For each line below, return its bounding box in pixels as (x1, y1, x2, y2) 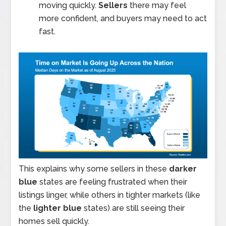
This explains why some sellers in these (19, 163, 169, 174)
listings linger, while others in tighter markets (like (19, 190, 201, 200)
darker (169, 163, 197, 174)
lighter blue (33, 203, 84, 213)
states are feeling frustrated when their (39, 177, 188, 187)
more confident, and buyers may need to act (39, 13, 207, 23)
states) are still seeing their (84, 203, 185, 213)
